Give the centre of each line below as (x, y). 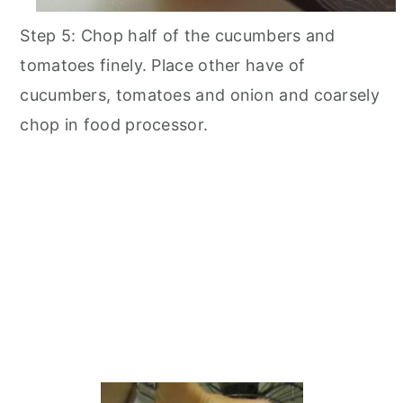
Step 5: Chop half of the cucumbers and (178, 36)
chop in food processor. (114, 125)
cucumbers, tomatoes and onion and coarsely (200, 95)
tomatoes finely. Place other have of (163, 66)
